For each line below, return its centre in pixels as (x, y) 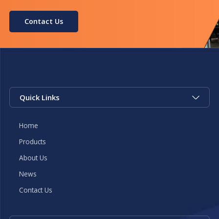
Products (33, 141)
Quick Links (40, 97)
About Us (33, 157)
